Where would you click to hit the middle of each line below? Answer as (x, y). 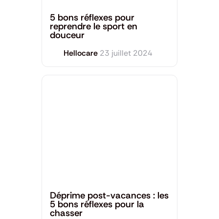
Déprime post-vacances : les (109, 196)
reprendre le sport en (93, 26)
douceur (67, 35)
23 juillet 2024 (126, 53)
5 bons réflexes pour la (97, 204)
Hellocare (80, 53)
